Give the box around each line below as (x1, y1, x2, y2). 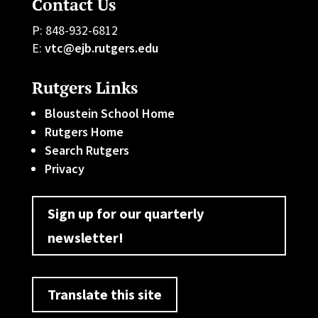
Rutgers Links (31, 76, 138, 99)
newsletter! (47, 228, 124, 246)
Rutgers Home (44, 123, 124, 140)
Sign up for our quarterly (47, 204, 204, 222)
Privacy (44, 160, 84, 177)
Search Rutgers (44, 141, 129, 158)
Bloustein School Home (44, 104, 175, 121)
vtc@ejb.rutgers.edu (44, 39, 158, 56)
